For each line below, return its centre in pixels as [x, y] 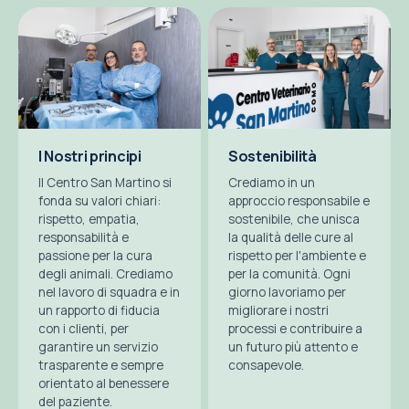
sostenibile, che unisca [294, 220]
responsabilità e [84, 238]
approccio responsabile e [299, 201]
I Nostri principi [90, 157]
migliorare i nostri [278, 311]
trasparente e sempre [101, 366]
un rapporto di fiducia [99, 311]
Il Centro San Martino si [105, 183]
